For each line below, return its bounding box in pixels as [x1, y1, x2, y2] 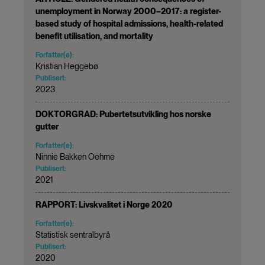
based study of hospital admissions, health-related [35, 18, 223, 28]
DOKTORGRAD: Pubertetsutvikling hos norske [35, 109, 211, 119]
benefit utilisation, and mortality [35, 31, 153, 41]
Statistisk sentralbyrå [35, 230, 110, 240]
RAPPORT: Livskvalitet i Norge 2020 [35, 199, 173, 209]
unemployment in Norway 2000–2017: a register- [35, 6, 221, 16]
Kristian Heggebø [35, 61, 98, 71]
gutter [35, 121, 59, 131]
